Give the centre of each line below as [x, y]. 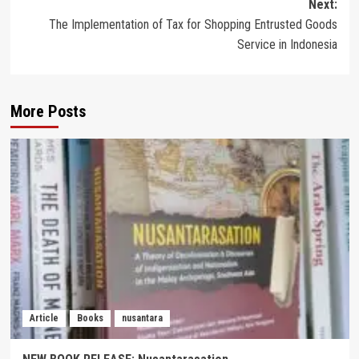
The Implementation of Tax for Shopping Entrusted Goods [193, 25]
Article [44, 319]
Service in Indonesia [287, 45]
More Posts [48, 112]
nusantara [142, 319]
